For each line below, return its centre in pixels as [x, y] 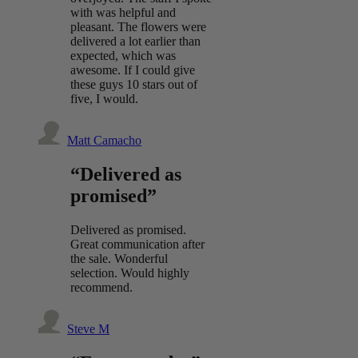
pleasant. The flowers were [138, 27]
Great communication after [137, 245]
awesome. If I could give [133, 70]
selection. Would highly [130, 273]
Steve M [88, 329]
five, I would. [104, 99]
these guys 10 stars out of [134, 85]
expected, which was [123, 56]
